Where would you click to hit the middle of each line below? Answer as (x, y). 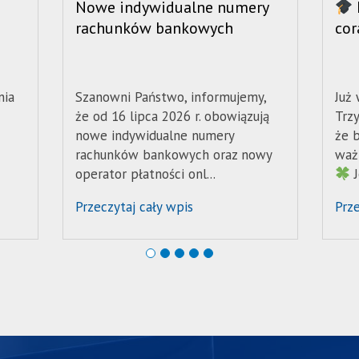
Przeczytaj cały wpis (134, 207)
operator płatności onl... (145, 174)
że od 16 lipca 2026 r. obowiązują (172, 117)
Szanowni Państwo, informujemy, (170, 97)
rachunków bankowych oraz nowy (173, 155)
